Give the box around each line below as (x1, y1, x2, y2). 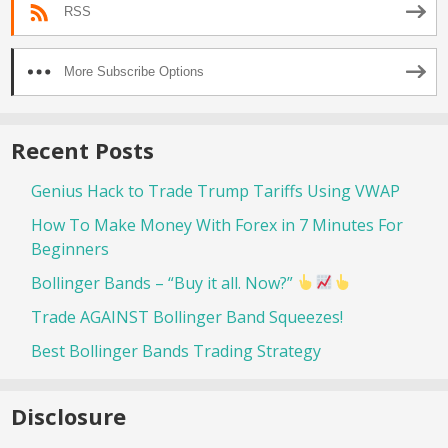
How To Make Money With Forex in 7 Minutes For (31, 213, 403, 236)
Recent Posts (11, 134, 154, 165)
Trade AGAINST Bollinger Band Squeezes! (31, 305, 343, 328)
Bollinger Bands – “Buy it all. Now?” (31, 271, 297, 294)
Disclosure (11, 400, 126, 431)
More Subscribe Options (64, 64, 204, 80)
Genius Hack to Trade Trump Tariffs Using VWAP (31, 179, 400, 202)
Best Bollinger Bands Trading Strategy (31, 339, 321, 362)
